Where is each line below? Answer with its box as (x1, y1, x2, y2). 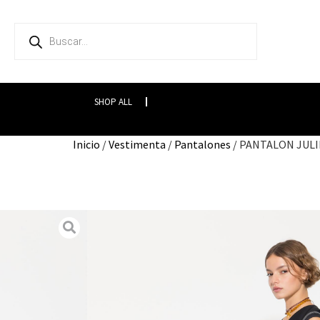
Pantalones (174, 136, 231, 151)
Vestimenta (109, 136, 166, 151)
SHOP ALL (94, 95, 132, 108)
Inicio (73, 136, 100, 151)
